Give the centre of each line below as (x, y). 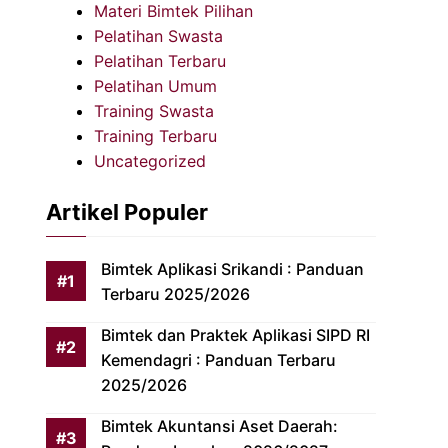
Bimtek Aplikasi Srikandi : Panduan (232, 269)
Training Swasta (154, 111)
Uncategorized (150, 161)
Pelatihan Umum (155, 86)
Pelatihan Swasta (158, 36)
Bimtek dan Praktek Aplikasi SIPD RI (235, 335)
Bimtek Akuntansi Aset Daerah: (219, 426)
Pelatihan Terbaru (160, 61)
